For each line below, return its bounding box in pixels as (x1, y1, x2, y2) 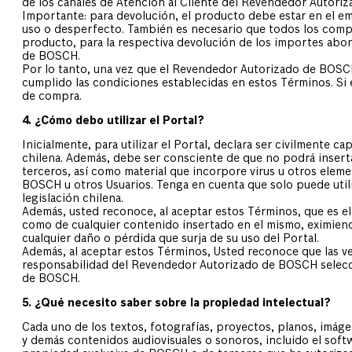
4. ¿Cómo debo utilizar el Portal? (22, 115, 204, 127)
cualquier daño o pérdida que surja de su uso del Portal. (22, 233, 319, 245)
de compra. (22, 91, 82, 103)
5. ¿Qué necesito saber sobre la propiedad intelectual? (22, 298, 331, 310)
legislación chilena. (22, 193, 123, 205)
